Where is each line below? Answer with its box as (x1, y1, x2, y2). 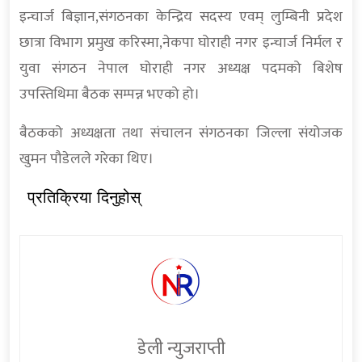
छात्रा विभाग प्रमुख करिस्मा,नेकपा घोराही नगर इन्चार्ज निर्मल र (19, 31, 343, 56)
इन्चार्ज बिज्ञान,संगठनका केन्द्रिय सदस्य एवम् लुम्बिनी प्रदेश (19, 5, 343, 30)
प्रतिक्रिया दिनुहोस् (27, 188, 141, 207)
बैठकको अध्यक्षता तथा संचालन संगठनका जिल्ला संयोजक (19, 121, 343, 146)
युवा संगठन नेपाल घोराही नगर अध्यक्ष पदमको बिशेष (19, 57, 343, 82)
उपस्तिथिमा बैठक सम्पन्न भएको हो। (19, 82, 200, 107)
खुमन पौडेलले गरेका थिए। (19, 147, 154, 172)
